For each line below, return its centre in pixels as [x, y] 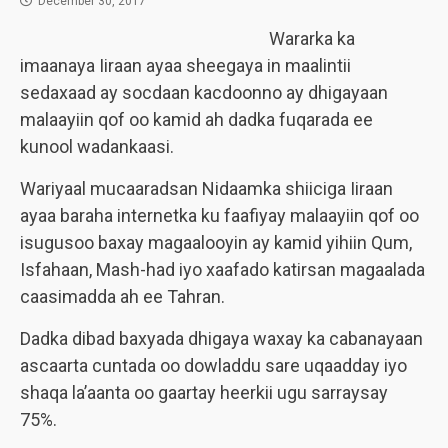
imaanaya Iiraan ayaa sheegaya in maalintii [185, 65]
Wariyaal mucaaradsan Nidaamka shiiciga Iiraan [206, 188]
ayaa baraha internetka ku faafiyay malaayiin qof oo [219, 215]
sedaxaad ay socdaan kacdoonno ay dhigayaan [204, 92]
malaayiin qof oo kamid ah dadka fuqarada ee [196, 119]
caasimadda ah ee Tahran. [122, 296]
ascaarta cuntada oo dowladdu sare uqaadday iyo [213, 365]
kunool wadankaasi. [97, 146]
